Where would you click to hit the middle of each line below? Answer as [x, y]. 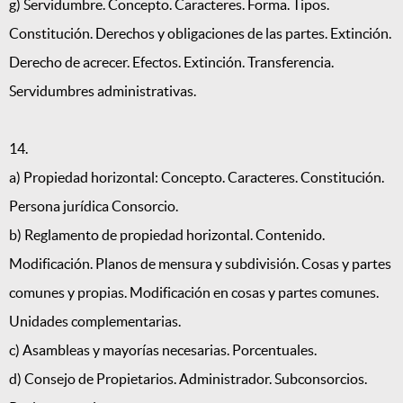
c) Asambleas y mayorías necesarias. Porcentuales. [163, 350]
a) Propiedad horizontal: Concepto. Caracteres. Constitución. [197, 178]
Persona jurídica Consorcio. [94, 206]
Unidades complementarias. [95, 322]
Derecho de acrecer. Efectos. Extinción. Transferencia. [171, 63]
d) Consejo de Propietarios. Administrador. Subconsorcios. [188, 379]
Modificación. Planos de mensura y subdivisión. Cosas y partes [200, 264]
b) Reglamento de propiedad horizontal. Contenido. [167, 235]
